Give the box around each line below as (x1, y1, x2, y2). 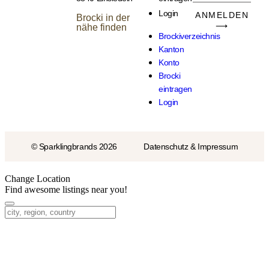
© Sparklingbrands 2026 (31, 141, 117, 151)
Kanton (159, 44, 184, 55)
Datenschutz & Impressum (144, 141, 238, 151)
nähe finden (76, 22, 127, 33)
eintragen (159, 84, 192, 94)
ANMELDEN (195, 10, 249, 20)
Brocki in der (76, 13, 130, 23)
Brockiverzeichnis (159, 31, 220, 41)
